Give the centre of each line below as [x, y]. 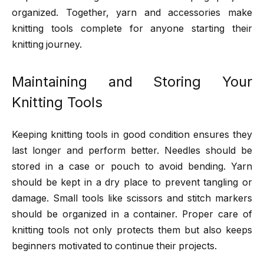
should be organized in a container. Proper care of [132, 214]
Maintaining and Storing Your [132, 81]
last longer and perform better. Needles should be [132, 151]
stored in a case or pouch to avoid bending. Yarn [132, 167]
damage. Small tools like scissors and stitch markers [132, 199]
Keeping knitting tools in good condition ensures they [132, 135]
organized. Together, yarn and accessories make [132, 12]
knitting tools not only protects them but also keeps [132, 230]
